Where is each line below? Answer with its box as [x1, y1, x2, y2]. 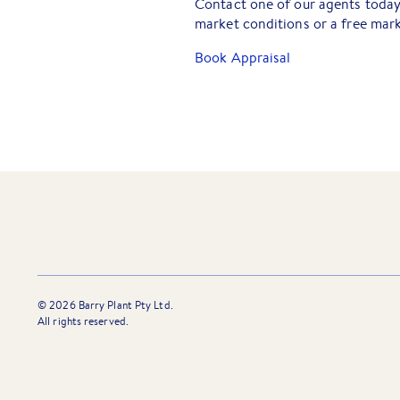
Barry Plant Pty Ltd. [75, 298, 173, 312]
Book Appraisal [195, 48, 291, 67]
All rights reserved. [37, 314, 129, 328]
